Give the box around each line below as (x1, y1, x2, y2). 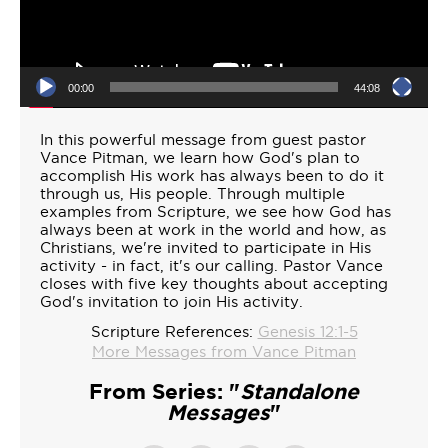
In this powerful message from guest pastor (40, 131, 366, 149)
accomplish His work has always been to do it (40, 167, 384, 185)
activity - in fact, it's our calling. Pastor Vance (40, 257, 383, 275)
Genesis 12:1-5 (257, 323, 358, 341)
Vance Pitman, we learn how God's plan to (40, 149, 360, 167)
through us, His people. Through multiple (40, 185, 345, 203)
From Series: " (89, 379, 240, 404)
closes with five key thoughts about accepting (40, 275, 388, 293)
